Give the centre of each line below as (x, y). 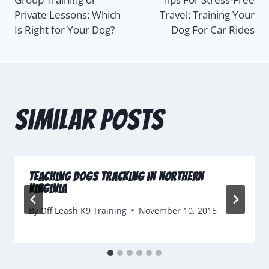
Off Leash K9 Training (84, 210)
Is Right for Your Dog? (65, 30)
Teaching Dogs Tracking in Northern (116, 177)
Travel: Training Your (207, 15)
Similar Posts (89, 120)
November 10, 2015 (178, 210)
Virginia (48, 189)
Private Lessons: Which (68, 15)
